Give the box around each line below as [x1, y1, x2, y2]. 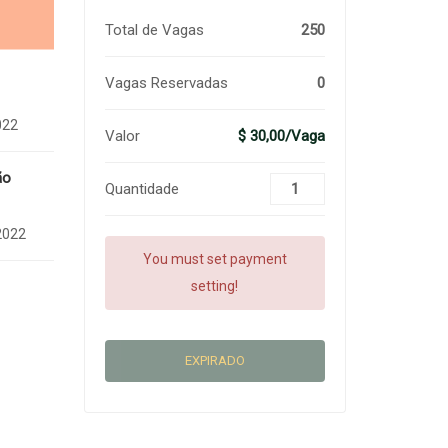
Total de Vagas [104, 21, 204, 39]
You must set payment [142, 251, 287, 267]
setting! [191, 278, 239, 294]
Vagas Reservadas [104, 74, 228, 92]
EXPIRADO [184, 353, 245, 368]
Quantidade [104, 180, 179, 198]
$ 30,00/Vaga [238, 127, 325, 145]
